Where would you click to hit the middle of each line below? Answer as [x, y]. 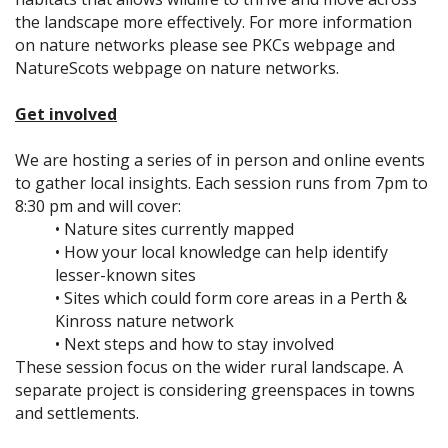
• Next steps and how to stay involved [194, 344]
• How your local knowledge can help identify [221, 252]
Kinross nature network [144, 321]
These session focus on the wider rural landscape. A [209, 367]
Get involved [66, 114]
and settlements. [77, 413]
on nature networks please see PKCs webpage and [205, 45]
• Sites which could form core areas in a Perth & [231, 298]
